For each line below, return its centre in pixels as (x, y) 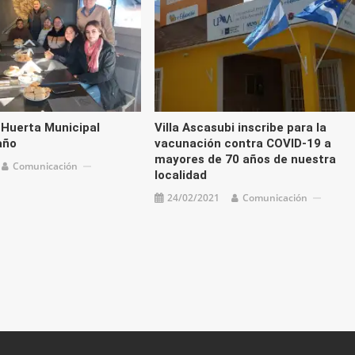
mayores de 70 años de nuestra (245, 160)
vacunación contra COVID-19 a (242, 144)
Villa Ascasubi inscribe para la (240, 128)
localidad (180, 176)
